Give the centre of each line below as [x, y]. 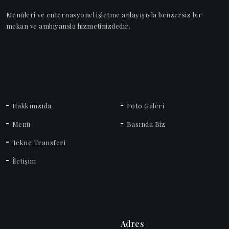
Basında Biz [146, 124]
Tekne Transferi [39, 142]
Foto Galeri [146, 105]
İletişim [24, 161]
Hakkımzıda [32, 105]
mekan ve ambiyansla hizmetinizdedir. [68, 26]
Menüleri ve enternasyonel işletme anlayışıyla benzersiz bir [104, 14]
